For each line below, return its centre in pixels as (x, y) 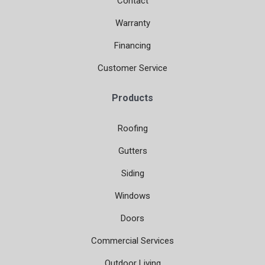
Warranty (132, 23)
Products (132, 98)
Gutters (132, 151)
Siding (132, 174)
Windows (132, 196)
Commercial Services (132, 241)
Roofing (132, 129)
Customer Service (132, 68)
